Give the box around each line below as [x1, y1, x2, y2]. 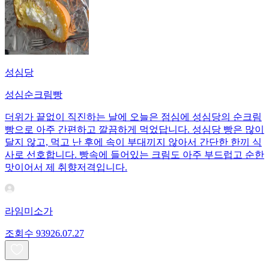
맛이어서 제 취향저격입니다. [5, 162, 127, 173]
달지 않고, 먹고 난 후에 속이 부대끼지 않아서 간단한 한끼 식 [5, 137, 262, 148]
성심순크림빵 [5, 89, 62, 100]
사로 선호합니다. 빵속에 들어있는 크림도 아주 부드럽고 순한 [5, 150, 264, 160]
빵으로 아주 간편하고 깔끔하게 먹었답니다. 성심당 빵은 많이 [5, 124, 264, 135]
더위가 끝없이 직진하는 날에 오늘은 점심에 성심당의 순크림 [5, 112, 262, 122]
